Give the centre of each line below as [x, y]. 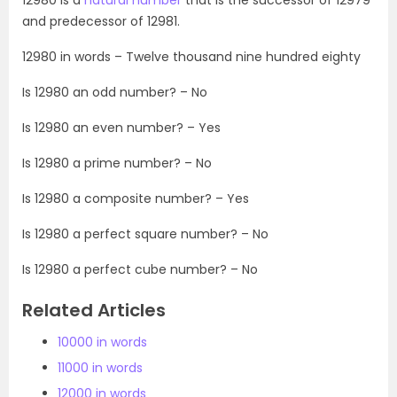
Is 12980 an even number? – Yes [121, 127]
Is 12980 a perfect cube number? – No [140, 269]
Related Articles [94, 310]
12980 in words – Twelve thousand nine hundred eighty [191, 56]
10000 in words [102, 342]
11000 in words [100, 367]
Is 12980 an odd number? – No [115, 92]
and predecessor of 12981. [101, 21]
